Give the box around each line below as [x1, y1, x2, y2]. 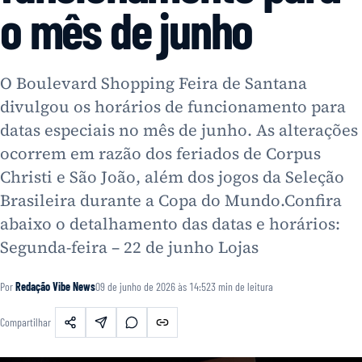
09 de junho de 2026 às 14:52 [95, 280, 211, 293]
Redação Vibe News [15, 280, 95, 293]
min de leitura [216, 280, 273, 293]
